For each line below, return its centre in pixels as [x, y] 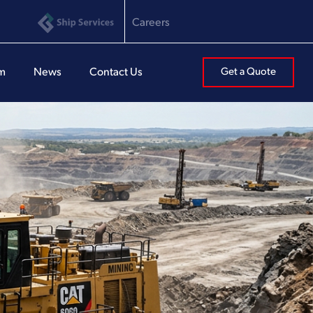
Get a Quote [249, 73]
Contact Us [116, 72]
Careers [151, 23]
